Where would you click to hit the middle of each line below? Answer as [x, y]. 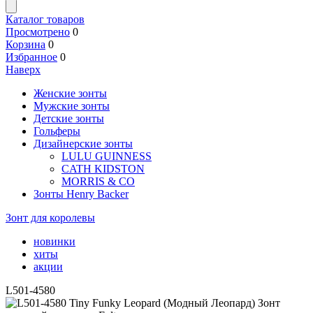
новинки [54, 241]
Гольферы [57, 131]
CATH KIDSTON [103, 169]
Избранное [31, 57]
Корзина [26, 44]
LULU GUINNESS [107, 156]
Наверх [23, 70]
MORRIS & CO [98, 181]
